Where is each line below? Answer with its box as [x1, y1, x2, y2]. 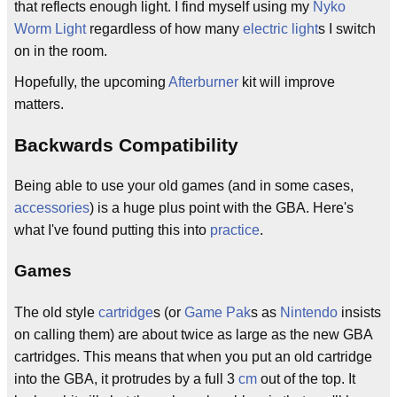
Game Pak [184, 305, 251, 321]
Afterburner [168, 74, 238, 90]
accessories [14, 200, 90, 215]
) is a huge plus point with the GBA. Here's [90, 200, 354, 215]
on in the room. [14, 43, 107, 58]
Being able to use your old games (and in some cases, [14, 178, 354, 193]
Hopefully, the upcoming [14, 74, 168, 90]
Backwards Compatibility [14, 134, 238, 155]
